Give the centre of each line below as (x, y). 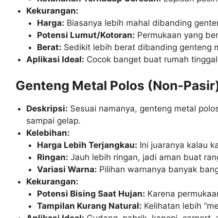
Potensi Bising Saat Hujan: (91, 194)
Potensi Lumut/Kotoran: (86, 35)
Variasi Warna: (67, 170)
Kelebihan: (48, 133)
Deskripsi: (47, 109)
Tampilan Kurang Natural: (90, 206)
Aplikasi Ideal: (55, 59)
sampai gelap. (54, 121)
